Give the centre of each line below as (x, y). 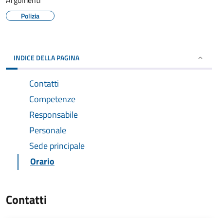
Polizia (30, 16)
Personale (48, 130)
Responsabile (54, 115)
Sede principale (57, 146)
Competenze (52, 99)
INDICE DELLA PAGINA (46, 58)
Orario (42, 161)
